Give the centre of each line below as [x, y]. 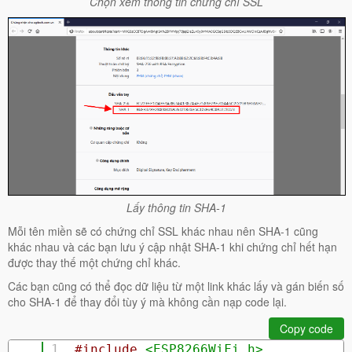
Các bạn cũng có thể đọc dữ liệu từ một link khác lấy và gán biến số [176, 286]
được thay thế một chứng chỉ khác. [94, 263]
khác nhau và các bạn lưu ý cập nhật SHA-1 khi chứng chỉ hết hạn [172, 247]
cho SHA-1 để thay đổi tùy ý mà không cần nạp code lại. [147, 302]
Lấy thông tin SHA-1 [176, 208]
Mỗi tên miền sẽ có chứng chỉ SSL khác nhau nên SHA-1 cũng [163, 231]
